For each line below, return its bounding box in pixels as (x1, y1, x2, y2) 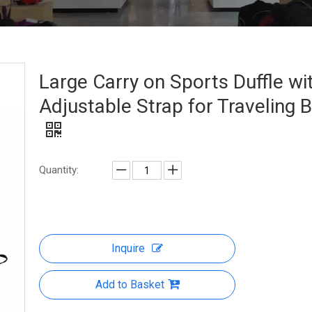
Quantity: (39, 164, 79, 176)
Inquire (111, 242, 145, 255)
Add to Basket (95, 278, 164, 291)
